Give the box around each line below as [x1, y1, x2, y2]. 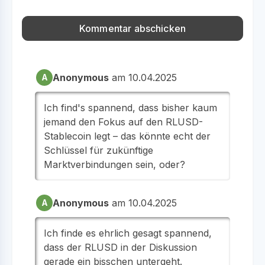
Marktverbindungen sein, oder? [44, 158, 185, 170]
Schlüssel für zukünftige [44, 144, 153, 156]
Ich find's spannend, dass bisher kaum [44, 101, 217, 114]
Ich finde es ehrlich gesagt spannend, [44, 227, 212, 239]
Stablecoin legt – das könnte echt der [44, 130, 211, 142]
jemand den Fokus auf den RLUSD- [44, 115, 203, 128]
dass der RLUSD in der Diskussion [44, 241, 197, 253]
